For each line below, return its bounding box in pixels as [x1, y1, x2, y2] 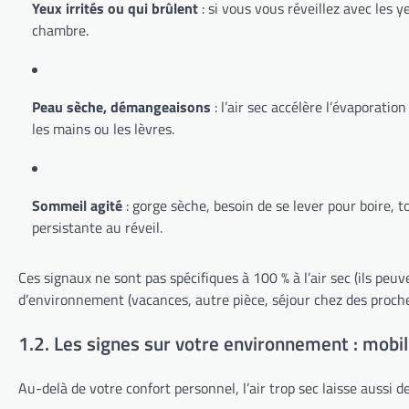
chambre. [32, 19, 89, 42]
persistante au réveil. [32, 216, 163, 239]
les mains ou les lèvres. [32, 118, 174, 141]
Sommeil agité [32, 194, 122, 217]
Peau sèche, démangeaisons [32, 96, 211, 119]
